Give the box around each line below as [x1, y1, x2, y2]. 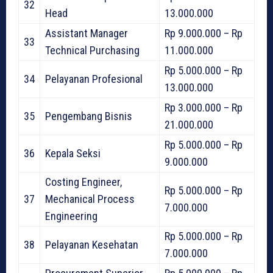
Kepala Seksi [45, 147, 101, 160]
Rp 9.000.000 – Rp [165, 27, 243, 40]
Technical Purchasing [45, 44, 140, 57]
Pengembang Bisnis [45, 110, 132, 123]
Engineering [45, 210, 97, 223]
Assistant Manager [45, 27, 128, 40]
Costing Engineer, [45, 175, 122, 189]
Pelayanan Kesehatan [45, 238, 138, 252]
